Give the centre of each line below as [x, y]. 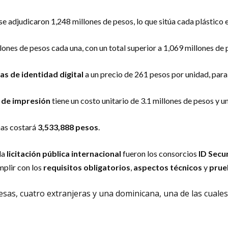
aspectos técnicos [168, 167]
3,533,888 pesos [68, 127]
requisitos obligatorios [87, 167]
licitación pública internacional [64, 154]
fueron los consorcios [160, 154]
